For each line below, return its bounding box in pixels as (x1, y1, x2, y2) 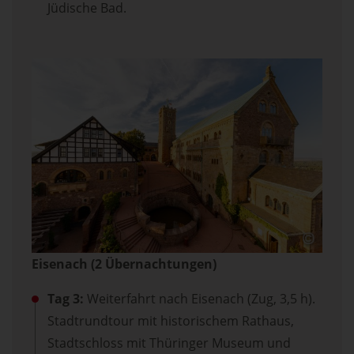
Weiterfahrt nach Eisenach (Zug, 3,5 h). (84, 289, 315, 307)
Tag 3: (47, 289, 84, 307)
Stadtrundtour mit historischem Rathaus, (47, 311, 294, 330)
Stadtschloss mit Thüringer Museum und (47, 333, 291, 352)
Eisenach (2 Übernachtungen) (32, 254, 217, 273)
